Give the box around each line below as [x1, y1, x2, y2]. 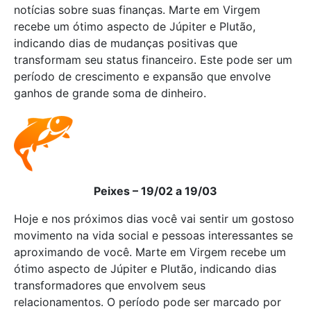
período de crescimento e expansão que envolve [14, 69, 271, 83]
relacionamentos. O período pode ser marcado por [14, 295, 281, 309]
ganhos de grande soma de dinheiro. [14, 86, 206, 100]
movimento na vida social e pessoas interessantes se [14, 228, 293, 242]
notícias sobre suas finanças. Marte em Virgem [14, 3, 260, 17]
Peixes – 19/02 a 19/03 [94, 184, 217, 198]
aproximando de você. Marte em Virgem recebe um [14, 245, 286, 259]
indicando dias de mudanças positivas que [14, 36, 237, 50]
